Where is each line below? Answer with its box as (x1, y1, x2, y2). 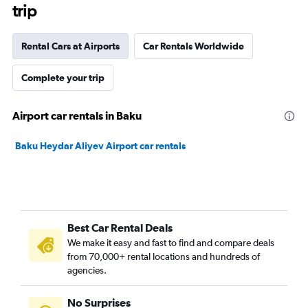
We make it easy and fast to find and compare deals (67, 237, 274, 248)
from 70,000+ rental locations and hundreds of (67, 251, 260, 262)
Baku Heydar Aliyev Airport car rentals (15, 140, 186, 151)
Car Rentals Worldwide (143, 41, 244, 52)
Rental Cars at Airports (21, 41, 120, 52)
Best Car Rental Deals (67, 221, 173, 234)
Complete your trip (21, 72, 104, 83)
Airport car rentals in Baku (12, 109, 142, 122)
